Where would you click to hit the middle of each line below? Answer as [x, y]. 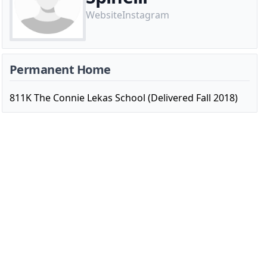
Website [104, 15]
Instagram [145, 15]
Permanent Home [60, 69]
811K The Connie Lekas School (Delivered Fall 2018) [123, 98]
